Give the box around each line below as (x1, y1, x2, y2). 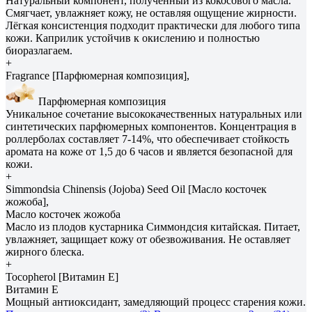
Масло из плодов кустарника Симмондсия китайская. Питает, (6, 220, 300, 233)
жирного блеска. (6, 245, 84, 258)
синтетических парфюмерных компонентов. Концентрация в (6, 120, 297, 132)
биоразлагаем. (6, 44, 72, 56)
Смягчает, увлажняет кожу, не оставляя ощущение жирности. (6, 6, 297, 19)
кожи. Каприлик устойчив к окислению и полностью (6, 31, 260, 44)
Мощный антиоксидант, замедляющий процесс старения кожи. (6, 295, 306, 308)
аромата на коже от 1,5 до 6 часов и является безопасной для (6, 145, 292, 157)
